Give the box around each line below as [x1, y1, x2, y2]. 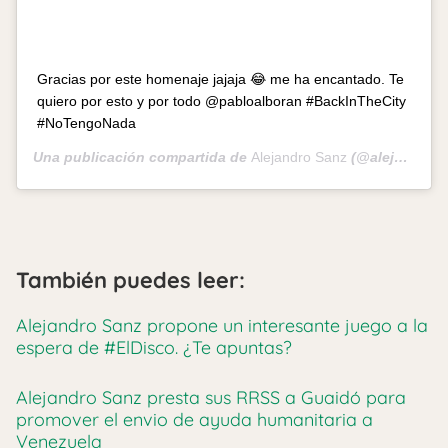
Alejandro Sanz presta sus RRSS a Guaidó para [16, 386, 406, 410]
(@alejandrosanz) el [347, 149, 394, 166]
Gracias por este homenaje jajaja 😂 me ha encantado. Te [37, 71, 404, 88]
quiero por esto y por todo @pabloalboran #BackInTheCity [37, 93, 406, 110]
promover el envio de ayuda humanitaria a [16, 408, 373, 432]
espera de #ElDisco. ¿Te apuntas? [16, 336, 292, 360]
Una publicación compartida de [33, 149, 251, 166]
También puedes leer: [16, 266, 245, 295]
